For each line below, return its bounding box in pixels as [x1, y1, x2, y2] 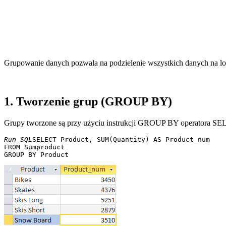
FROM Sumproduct [4, 143, 69, 151]
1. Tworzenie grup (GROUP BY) [4, 94, 172, 108]
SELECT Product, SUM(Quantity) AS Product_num [32, 135, 214, 143]
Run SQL [4, 135, 32, 143]
